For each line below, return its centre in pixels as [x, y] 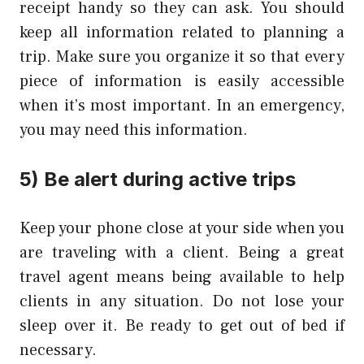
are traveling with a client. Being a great [182, 253]
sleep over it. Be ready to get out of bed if [182, 326]
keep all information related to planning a [182, 33]
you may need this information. [134, 130]
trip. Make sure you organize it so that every [182, 57]
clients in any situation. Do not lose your [182, 302]
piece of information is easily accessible [182, 82]
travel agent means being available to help [182, 277]
